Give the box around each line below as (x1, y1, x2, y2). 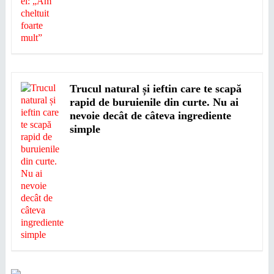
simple (69, 123, 100, 135)
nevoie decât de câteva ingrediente (69, 109, 231, 122)
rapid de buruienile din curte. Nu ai (69, 96, 239, 108)
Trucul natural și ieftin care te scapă (69, 83, 242, 95)
